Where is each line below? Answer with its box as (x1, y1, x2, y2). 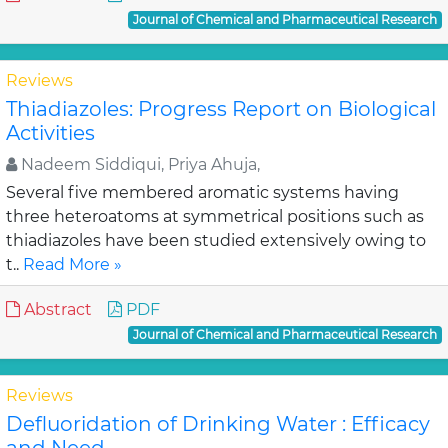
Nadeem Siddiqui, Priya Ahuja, (17, 155, 260, 174)
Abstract (20, 300, 92, 319)
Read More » (23, 255, 122, 274)
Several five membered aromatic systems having (6, 183, 399, 202)
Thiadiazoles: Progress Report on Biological (6, 97, 436, 121)
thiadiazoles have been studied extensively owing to (6, 231, 426, 250)
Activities (6, 121, 95, 145)
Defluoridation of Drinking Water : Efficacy (6, 412, 430, 436)
